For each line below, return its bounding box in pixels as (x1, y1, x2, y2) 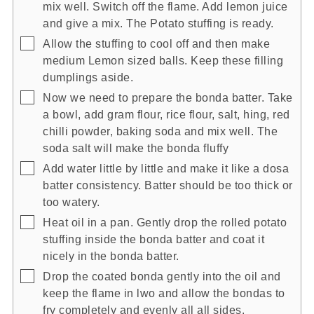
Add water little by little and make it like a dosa (43, 161, 289, 175)
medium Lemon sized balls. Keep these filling (43, 53, 283, 67)
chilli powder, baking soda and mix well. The (43, 124, 278, 137)
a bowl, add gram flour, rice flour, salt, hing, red (43, 107, 290, 121)
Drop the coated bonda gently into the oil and (43, 269, 281, 282)
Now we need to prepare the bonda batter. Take (43, 90, 293, 104)
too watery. (43, 195, 100, 208)
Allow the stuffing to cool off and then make (43, 36, 270, 50)
